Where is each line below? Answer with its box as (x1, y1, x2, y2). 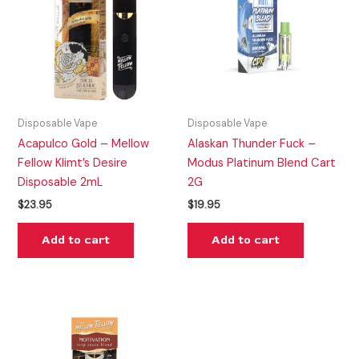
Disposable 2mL (18, 174, 103, 190)
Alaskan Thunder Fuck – (188, 135, 316, 151)
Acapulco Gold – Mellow (18, 135, 150, 151)
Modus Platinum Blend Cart (188, 155, 336, 171)
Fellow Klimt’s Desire (18, 155, 128, 171)
